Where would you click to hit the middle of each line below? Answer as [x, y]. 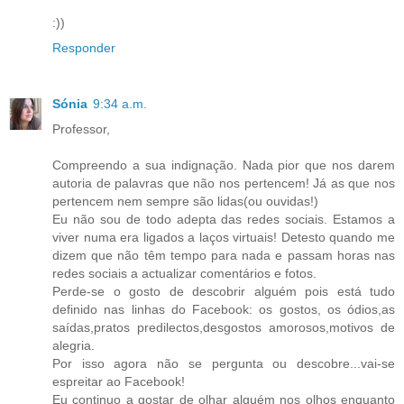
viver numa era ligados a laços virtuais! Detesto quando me [224, 238]
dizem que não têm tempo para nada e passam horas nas [224, 256]
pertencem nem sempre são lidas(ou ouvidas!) [185, 202]
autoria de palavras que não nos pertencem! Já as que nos [224, 184]
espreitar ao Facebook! [119, 382]
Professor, [81, 129]
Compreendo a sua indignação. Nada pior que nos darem [224, 165]
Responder [84, 48]
